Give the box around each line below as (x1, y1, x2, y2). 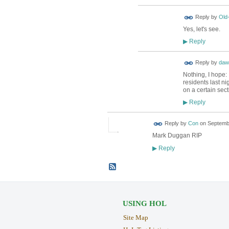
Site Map (123, 214, 148, 222)
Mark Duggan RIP (152, 132, 202, 140)
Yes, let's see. (182, 25, 220, 33)
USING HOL (122, 199, 167, 208)
